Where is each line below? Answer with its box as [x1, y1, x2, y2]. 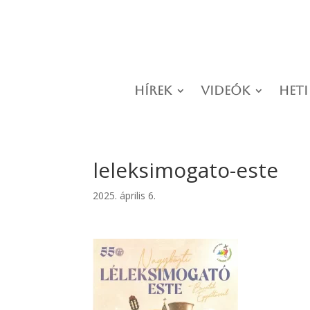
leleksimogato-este [93, 156, 279, 185]
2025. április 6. [93, 189, 156, 203]
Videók [201, 83, 250, 98]
